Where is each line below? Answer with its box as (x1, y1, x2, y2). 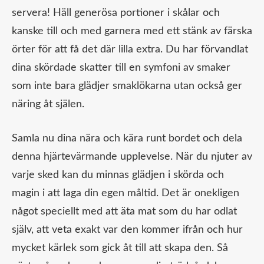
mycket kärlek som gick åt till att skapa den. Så (12, 243, 228, 254)
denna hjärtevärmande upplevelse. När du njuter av (12, 151, 252, 163)
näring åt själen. (12, 99, 84, 110)
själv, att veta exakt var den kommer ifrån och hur (12, 225, 243, 236)
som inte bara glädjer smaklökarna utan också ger (12, 81, 242, 92)
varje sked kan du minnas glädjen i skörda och (12, 170, 224, 181)
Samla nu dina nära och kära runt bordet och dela (12, 133, 242, 144)
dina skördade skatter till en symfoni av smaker (12, 62, 230, 74)
